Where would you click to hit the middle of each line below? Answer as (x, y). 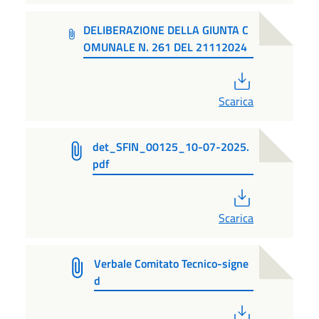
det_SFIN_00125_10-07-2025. (171, 147)
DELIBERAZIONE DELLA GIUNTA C (166, 30)
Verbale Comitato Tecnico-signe (171, 263)
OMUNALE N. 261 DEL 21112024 (165, 47)
